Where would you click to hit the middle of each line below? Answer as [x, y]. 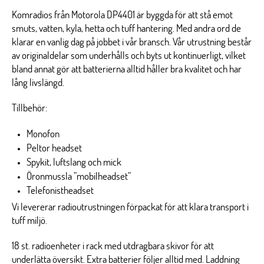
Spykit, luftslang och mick [74, 162]
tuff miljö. [29, 221]
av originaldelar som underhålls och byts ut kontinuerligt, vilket [129, 56]
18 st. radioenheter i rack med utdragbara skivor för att [113, 246]
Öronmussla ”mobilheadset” [79, 176]
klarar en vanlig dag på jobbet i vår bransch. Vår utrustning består [132, 42]
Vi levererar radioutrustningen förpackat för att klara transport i [130, 207]
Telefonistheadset [60, 191]
